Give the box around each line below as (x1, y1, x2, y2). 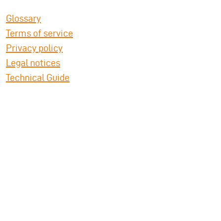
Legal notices (6, 57, 60, 68)
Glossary (6, 12, 41, 24)
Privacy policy (6, 42, 63, 53)
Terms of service (6, 27, 73, 38)
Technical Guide (6, 72, 70, 83)
